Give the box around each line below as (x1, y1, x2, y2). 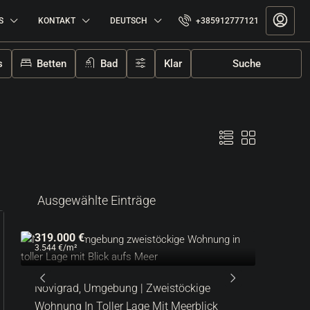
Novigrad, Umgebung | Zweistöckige (35, 282, 210, 295)
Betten (34, 57, 66, 70)
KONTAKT (38, 16, 75, 26)
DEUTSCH (110, 16, 147, 26)
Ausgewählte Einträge (37, 193, 156, 208)
